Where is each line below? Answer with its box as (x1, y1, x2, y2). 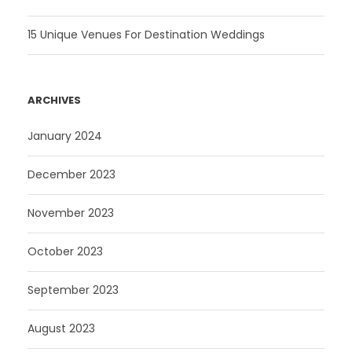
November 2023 (27, 204, 114, 221)
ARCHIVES (27, 92, 81, 108)
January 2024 (27, 127, 102, 144)
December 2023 (27, 166, 115, 182)
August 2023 (27, 320, 95, 336)
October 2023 (27, 243, 103, 259)
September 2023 (27, 281, 119, 298)
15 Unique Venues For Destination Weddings (27, 26, 265, 42)
